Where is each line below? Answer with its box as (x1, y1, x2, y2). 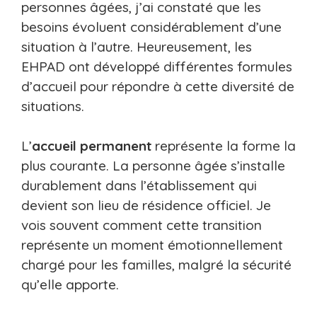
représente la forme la (151, 137, 296, 155)
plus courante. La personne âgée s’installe (21, 157, 285, 175)
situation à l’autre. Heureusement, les (21, 38, 252, 55)
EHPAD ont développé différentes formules (21, 57, 292, 75)
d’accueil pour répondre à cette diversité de (21, 77, 294, 95)
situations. (21, 97, 84, 115)
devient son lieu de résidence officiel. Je (21, 197, 271, 214)
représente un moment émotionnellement (21, 236, 283, 254)
